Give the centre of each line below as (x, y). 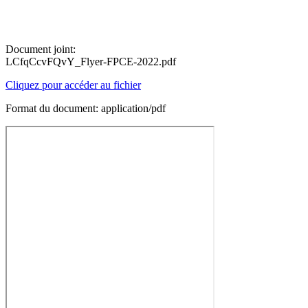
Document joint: (41, 49)
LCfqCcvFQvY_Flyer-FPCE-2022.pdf (91, 62)
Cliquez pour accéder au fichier (73, 85)
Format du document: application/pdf (86, 108)
